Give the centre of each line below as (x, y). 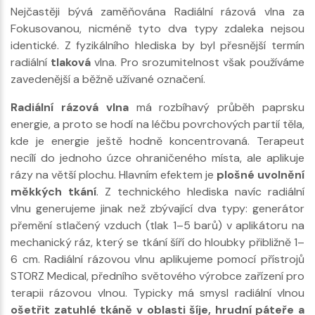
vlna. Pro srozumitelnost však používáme (198, 62)
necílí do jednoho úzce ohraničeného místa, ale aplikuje (157, 157)
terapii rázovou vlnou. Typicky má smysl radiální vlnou (157, 292)
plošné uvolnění (261, 174)
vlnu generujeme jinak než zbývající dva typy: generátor (157, 208)
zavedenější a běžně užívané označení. (108, 79)
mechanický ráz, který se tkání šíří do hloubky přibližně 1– (157, 242)
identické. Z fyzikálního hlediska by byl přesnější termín (157, 45)
